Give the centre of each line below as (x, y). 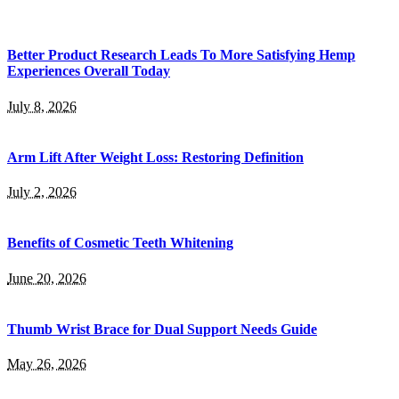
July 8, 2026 (42, 106)
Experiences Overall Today (89, 71)
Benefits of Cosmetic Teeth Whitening (120, 243)
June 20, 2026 (47, 278)
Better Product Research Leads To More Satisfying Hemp (181, 55)
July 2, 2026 (42, 192)
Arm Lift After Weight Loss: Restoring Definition (155, 157)
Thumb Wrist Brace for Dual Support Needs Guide (162, 329)
